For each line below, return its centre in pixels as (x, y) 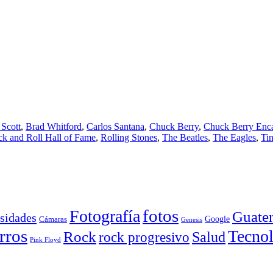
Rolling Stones (129, 137)
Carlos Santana (115, 126)
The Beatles (185, 137)
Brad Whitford (54, 126)
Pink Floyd (45, 239)
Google (217, 218)
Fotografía (105, 216)
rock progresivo (144, 237)
